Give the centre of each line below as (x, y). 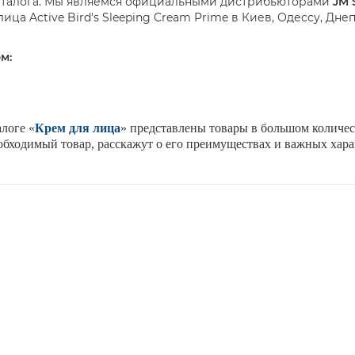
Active (47, 18)
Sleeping (126, 18)
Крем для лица (78, 128)
